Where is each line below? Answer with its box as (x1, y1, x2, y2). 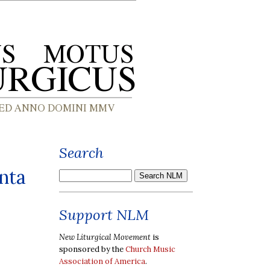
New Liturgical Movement (59, 231, 151, 242)
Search (59, 143, 104, 162)
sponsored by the (59, 243, 125, 254)
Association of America (59, 256, 145, 266)
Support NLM (59, 206, 149, 224)
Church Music (125, 243, 175, 254)
